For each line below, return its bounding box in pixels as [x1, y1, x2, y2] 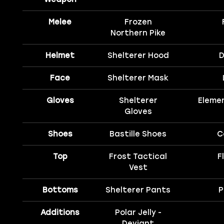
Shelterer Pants [105, 185, 171, 195]
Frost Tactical [109, 152, 167, 161]
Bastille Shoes [109, 129, 167, 139]
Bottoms [42, 185, 78, 195]
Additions [40, 208, 80, 217]
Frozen [124, 17, 152, 27]
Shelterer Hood [107, 51, 169, 60]
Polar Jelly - [114, 208, 161, 217]
